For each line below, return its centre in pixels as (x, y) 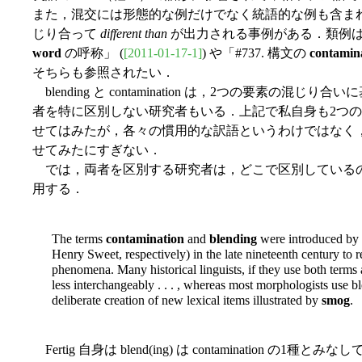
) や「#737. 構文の (256, 53)
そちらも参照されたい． (103, 72)
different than (134, 33)
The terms (79, 238)
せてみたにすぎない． (97, 149)
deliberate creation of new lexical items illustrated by (187, 300)
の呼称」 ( (93, 53)
